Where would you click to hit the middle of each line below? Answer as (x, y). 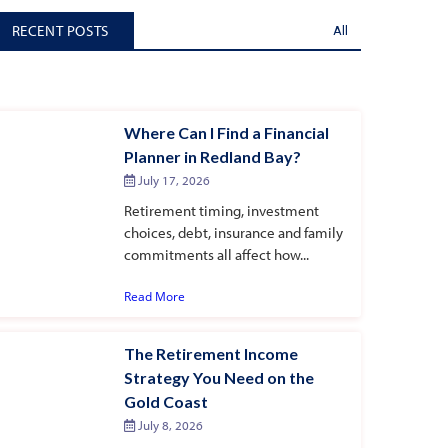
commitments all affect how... (216, 254)
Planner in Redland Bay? (212, 156)
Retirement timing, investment (221, 210)
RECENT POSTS (60, 30)
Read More (154, 296)
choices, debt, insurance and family (233, 232)
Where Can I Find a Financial (226, 132)
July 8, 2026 (168, 424)
